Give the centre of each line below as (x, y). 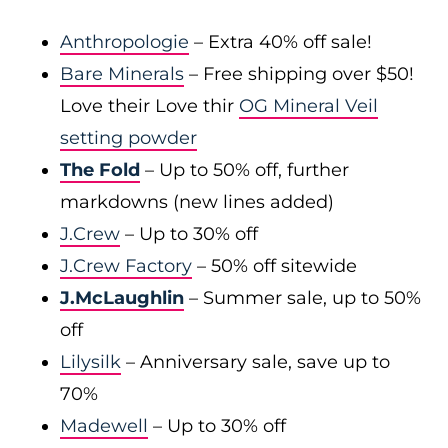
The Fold (100, 170)
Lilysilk (90, 362)
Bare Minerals (122, 74)
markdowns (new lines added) (197, 202)
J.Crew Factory (126, 266)
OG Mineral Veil (308, 106)
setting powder (128, 138)
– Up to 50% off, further (244, 170)
